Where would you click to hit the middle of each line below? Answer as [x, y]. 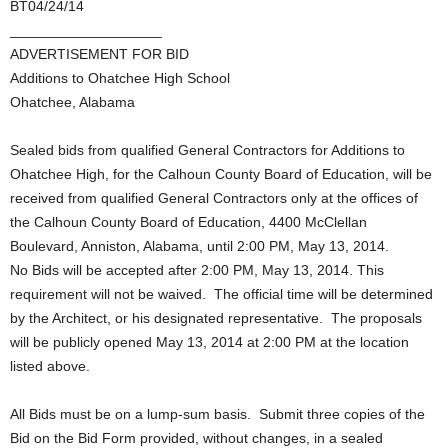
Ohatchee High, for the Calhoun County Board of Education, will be [221, 174]
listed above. [50, 366]
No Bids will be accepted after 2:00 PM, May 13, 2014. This [197, 270]
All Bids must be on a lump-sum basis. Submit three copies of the [217, 414]
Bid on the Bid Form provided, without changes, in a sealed [196, 438]
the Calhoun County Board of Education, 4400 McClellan [188, 222]
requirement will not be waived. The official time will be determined [221, 294]
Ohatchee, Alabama [72, 102]
